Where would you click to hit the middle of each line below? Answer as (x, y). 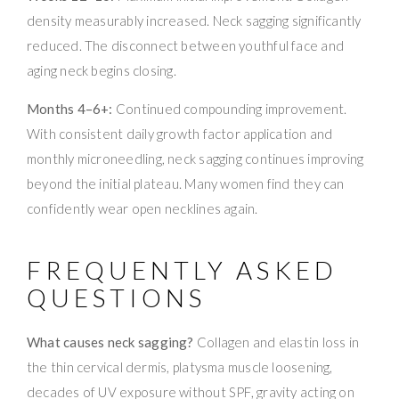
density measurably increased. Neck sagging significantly (194, 21)
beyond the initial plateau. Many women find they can (186, 184)
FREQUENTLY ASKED (182, 270)
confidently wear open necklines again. (142, 209)
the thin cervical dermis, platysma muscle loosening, (180, 367)
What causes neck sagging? (110, 342)
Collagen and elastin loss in (277, 342)
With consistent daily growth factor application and (180, 134)
